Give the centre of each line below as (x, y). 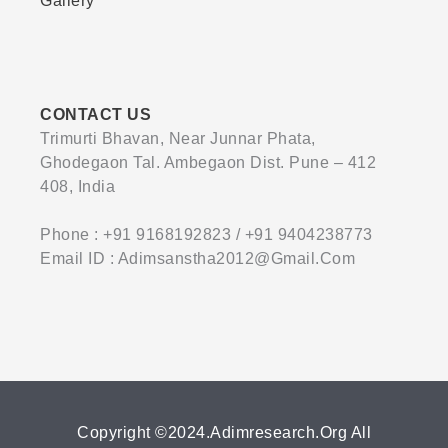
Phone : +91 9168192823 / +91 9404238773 (206, 234)
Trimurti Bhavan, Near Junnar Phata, (178, 138)
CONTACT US (95, 114)
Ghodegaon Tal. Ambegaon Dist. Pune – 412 (208, 162)
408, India (77, 186)
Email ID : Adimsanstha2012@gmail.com (197, 258)
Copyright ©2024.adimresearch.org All (224, 432)
